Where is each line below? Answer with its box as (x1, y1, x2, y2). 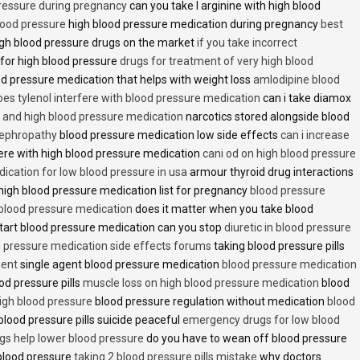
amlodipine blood (253, 73, 340, 87)
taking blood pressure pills (211, 239, 345, 253)
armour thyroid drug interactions (187, 166, 354, 179)
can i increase (280, 129, 350, 142)
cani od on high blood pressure (202, 147, 356, 161)
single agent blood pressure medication (18, 258, 222, 272)
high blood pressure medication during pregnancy (66, 18, 321, 31)
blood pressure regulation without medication (92, 295, 327, 309)
